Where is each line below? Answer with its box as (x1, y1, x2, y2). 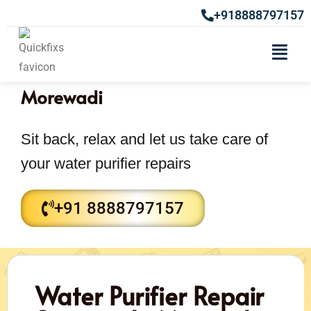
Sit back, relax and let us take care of (21, 130, 268, 148)
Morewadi (21, 83, 103, 109)
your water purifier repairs (21, 154, 191, 172)
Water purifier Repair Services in (21, 56, 279, 81)
